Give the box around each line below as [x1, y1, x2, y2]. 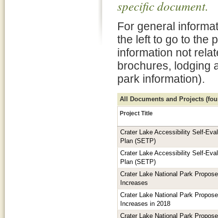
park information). [117, 73, 205, 85]
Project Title [120, 109, 153, 117]
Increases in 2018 [120, 200, 170, 207]
